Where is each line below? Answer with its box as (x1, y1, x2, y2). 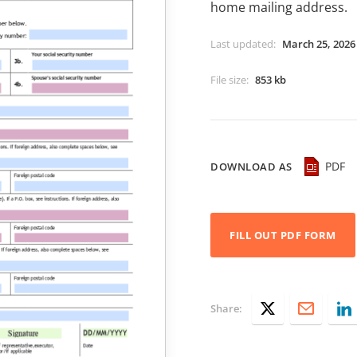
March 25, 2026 (282, 37, 355, 51)
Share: (210, 300, 242, 316)
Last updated (210, 37, 273, 51)
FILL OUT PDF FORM (229, 228, 336, 242)
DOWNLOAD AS (210, 159, 292, 174)
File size (210, 73, 246, 87)
